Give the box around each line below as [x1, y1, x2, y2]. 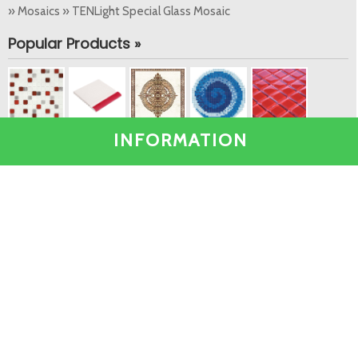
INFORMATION [113, 129, 248, 151]
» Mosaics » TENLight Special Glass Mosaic [8, 3, 230, 18]
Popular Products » [8, 33, 141, 54]
